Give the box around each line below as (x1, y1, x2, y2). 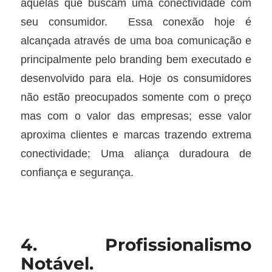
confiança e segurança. (20, 166, 134, 179)
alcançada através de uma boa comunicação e (20, 34, 252, 47)
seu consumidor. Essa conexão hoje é (20, 15, 252, 29)
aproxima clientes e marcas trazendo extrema (20, 128, 252, 141)
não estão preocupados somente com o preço (20, 90, 252, 104)
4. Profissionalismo (20, 234, 252, 256)
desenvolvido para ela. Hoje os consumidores (20, 72, 252, 85)
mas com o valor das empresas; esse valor (20, 109, 252, 123)
